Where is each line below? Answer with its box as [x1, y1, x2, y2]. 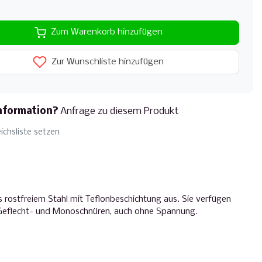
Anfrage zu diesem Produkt [60, 105, 179, 117]
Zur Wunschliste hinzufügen [49, 57, 164, 67]
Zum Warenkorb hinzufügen [50, 27, 163, 37]
